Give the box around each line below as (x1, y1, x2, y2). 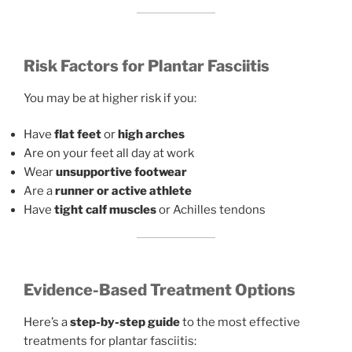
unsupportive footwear (56, 165, 187, 180)
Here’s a (24, 315, 70, 330)
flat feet (54, 127, 101, 142)
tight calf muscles (54, 203, 156, 218)
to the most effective (180, 315, 300, 330)
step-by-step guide (70, 315, 180, 330)
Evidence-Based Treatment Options (24, 280, 295, 300)
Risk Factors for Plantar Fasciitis (24, 56, 269, 75)
